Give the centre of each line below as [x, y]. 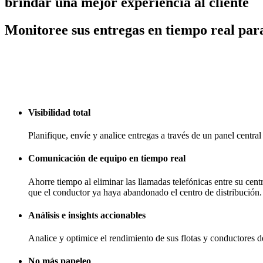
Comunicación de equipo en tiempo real [107, 159]
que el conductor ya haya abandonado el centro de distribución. [145, 192]
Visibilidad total [59, 112]
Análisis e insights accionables [87, 215]
